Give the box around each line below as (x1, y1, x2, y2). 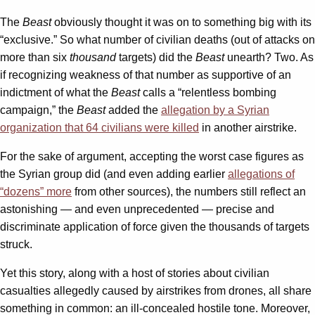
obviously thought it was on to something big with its (51, 16, 311, 29)
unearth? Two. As (224, 51, 314, 64)
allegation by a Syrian (161, 104, 269, 117)
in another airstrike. (199, 122, 297, 134)
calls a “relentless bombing (140, 86, 276, 99)
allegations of (228, 168, 295, 181)
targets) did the (116, 51, 195, 64)
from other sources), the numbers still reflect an (72, 186, 306, 198)
